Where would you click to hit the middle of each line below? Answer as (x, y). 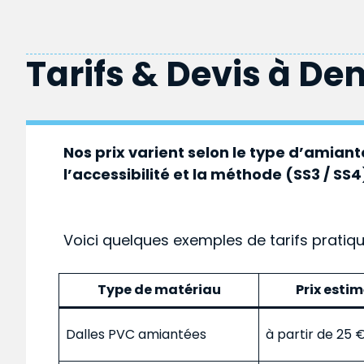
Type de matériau (159, 289)
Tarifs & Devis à (162, 74)
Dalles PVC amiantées (136, 334)
